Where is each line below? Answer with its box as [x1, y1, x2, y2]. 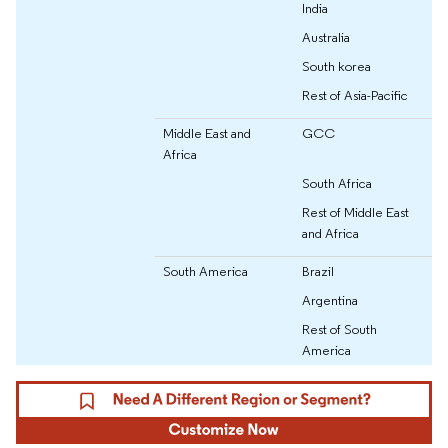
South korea [302, 57, 371, 75]
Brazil [302, 262, 334, 280]
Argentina [302, 291, 358, 309]
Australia [302, 28, 350, 46]
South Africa [302, 174, 372, 192]
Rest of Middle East [302, 203, 409, 221]
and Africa [302, 224, 359, 242]
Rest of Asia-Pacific [302, 86, 408, 104]
